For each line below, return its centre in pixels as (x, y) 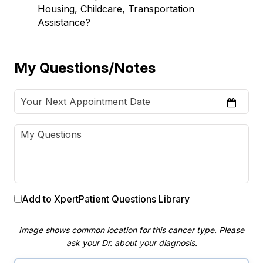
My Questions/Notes (85, 68)
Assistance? (64, 22)
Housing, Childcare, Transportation (116, 9)
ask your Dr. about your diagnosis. (131, 242)
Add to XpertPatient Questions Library (106, 199)
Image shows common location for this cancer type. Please (131, 230)
